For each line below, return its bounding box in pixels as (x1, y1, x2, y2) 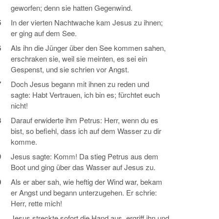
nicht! (11, 100, 28, 110)
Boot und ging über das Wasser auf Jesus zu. (11, 162, 155, 172)
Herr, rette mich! (11, 198, 62, 208)
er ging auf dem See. (11, 28, 77, 38)
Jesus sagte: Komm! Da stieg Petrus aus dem (11, 151, 158, 161)
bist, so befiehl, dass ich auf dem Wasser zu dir (11, 126, 161, 136)
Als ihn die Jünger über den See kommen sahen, (11, 43, 166, 53)
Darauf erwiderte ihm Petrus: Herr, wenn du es (11, 115, 158, 125)
